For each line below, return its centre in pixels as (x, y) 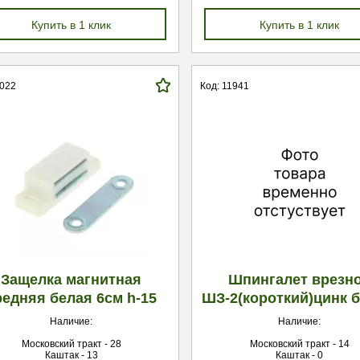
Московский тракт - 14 (299, 344)
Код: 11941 (225, 86)
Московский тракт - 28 (71, 344)
